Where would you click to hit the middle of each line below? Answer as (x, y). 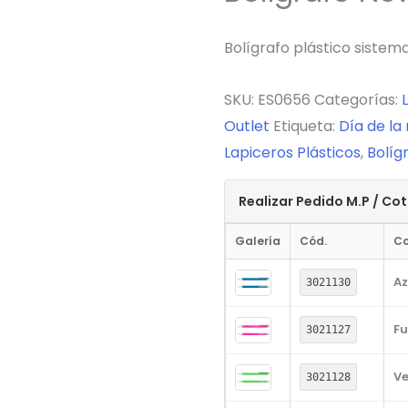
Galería (257, 241)
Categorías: (357, 100)
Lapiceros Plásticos (292, 153)
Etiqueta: (306, 127)
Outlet (246, 127)
